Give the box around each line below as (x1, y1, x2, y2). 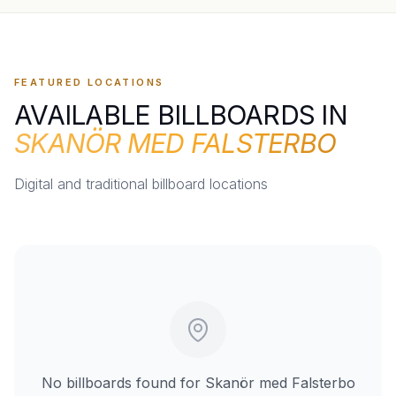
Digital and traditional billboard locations (14, 174, 268, 193)
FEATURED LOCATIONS (14, 75, 164, 88)
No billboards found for (41, 373, 205, 392)
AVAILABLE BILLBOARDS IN (14, 98, 347, 131)
